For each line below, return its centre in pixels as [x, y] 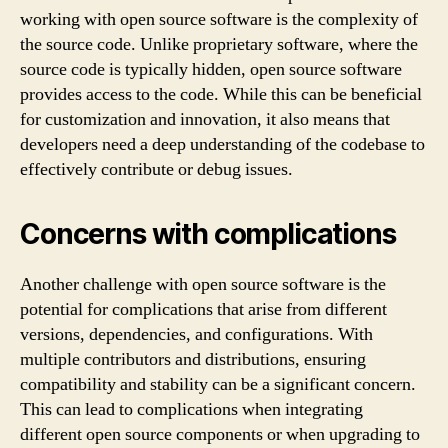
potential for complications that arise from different [203, 309]
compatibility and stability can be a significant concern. [218, 384]
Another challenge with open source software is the [203, 284]
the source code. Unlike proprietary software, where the [219, 44]
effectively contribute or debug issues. [156, 169]
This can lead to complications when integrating [191, 409]
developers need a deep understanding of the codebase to [222, 144]
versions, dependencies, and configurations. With [196, 334]
